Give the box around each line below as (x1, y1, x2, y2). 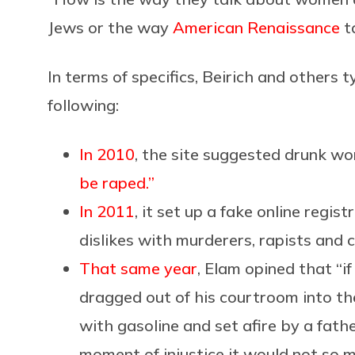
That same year (79, 258, 197, 278)
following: (48, 94, 119, 115)
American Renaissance (173, 17, 340, 37)
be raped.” (79, 172, 155, 193)
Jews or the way (48, 17, 173, 37)
